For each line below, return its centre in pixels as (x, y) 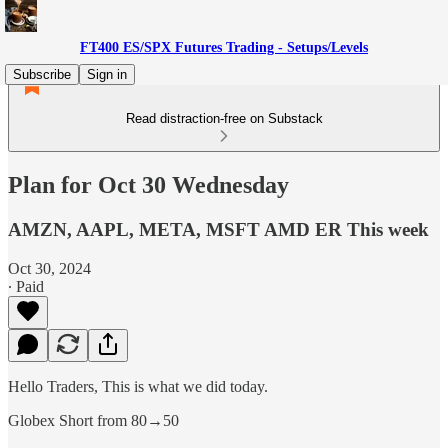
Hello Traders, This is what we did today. (138, 386)
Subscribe (42, 74)
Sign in (107, 74)
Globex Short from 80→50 (93, 420)
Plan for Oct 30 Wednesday (148, 184)
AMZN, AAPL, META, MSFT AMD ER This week (218, 229)
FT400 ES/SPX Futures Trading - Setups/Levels (224, 47)
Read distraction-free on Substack (224, 118)
